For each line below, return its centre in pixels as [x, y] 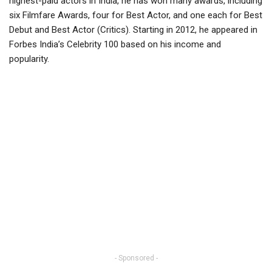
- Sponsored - [136, 258]
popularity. [29, 59]
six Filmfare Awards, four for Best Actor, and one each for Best [136, 15]
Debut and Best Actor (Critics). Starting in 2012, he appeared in [133, 30]
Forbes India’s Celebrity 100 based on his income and [115, 45]
